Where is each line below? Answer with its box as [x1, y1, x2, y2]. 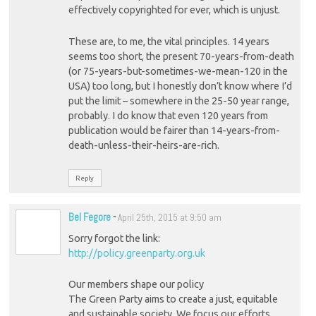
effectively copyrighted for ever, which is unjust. [68, 4, 280, 16]
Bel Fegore [68, 210, 111, 224]
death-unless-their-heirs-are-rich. [68, 139, 219, 151]
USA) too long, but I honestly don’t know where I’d [68, 80, 292, 92]
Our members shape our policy [68, 279, 204, 291]
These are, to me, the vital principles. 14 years [68, 35, 269, 47]
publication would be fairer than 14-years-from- [68, 124, 280, 136]
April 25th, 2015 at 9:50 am [117, 212, 221, 224]
